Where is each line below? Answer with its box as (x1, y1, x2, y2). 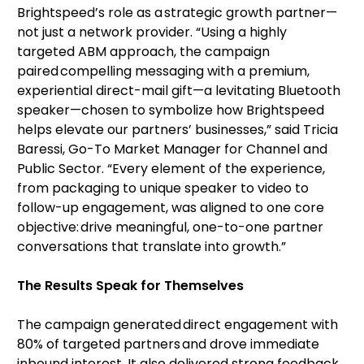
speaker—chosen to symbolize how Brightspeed (17, 100, 324, 119)
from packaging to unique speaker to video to (17, 178, 309, 197)
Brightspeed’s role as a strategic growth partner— (17, 2, 337, 22)
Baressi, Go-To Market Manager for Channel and (17, 139, 327, 158)
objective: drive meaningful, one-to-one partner (17, 217, 323, 236)
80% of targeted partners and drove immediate (17, 334, 319, 353)
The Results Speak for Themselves (17, 275, 244, 295)
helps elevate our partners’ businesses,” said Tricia (17, 119, 338, 139)
